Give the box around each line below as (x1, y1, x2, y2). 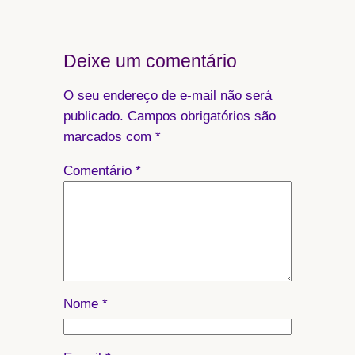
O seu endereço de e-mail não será (63, 87, 272, 103)
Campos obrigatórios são (127, 108, 276, 124)
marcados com (63, 128, 155, 144)
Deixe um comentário (63, 51, 237, 72)
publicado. (63, 108, 124, 124)
